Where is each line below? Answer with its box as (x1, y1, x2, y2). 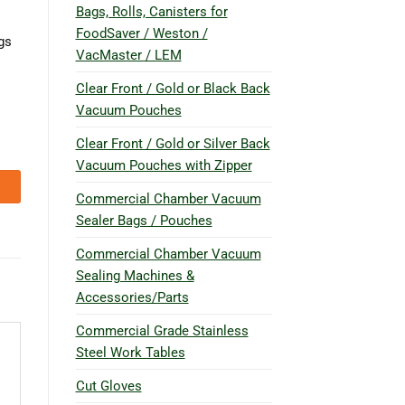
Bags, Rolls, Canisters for (75, 3, 228, 20)
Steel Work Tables (75, 344, 185, 361)
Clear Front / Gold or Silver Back (75, 135, 270, 152)
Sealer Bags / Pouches (75, 212, 212, 229)
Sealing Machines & (75, 267, 194, 284)
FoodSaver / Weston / (75, 24, 208, 42)
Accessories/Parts (75, 288, 189, 306)
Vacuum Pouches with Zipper (75, 156, 252, 174)
